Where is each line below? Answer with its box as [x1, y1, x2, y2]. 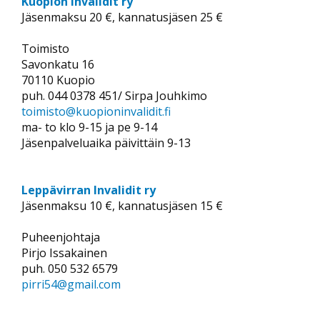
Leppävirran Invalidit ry [21, 181, 159, 198]
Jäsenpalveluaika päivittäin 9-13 [21, 134, 191, 151]
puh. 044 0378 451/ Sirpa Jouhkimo [21, 87, 207, 104]
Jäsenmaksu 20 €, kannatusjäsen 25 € [21, 9, 223, 25]
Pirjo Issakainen [21, 244, 107, 261]
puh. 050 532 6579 [21, 260, 118, 276]
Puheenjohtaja [21, 229, 100, 245]
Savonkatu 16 [21, 56, 94, 72]
